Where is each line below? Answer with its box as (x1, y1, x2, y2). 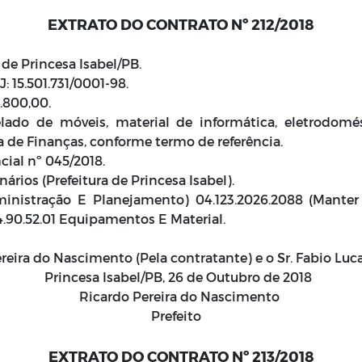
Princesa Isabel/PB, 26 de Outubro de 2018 (44, 269, 318, 284)
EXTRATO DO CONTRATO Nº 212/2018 (48, 15, 314, 32)
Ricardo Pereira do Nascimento (79, 288, 283, 304)
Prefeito (151, 308, 211, 323)
